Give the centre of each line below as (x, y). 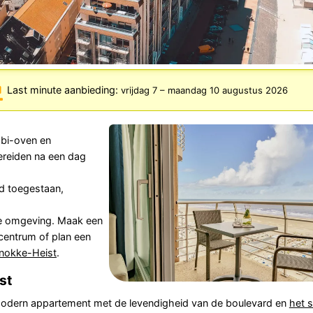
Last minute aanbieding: (64, 90)
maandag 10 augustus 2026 (227, 90)
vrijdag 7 (139, 90)
